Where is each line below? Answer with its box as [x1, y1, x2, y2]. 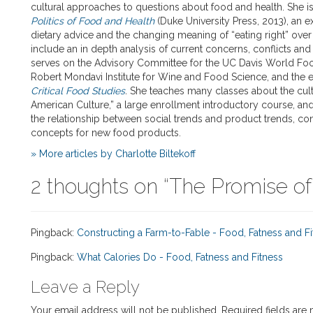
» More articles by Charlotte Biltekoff [31, 148, 196, 160]
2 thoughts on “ [31, 174, 169, 199]
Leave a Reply [31, 277, 140, 298]
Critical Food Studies [31, 85, 125, 97]
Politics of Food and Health [31, 15, 154, 27]
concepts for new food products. [31, 127, 187, 139]
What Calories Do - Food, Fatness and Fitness [77, 252, 283, 263]
